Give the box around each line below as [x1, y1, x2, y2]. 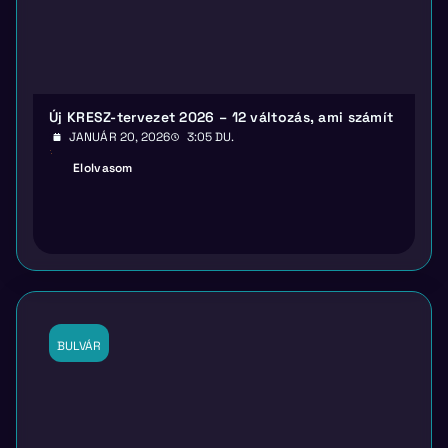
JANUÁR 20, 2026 [69, 129, 171, 146]
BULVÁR [57, 338, 101, 355]
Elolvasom [73, 160, 133, 177]
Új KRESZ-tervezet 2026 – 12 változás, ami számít [49, 108, 394, 127]
